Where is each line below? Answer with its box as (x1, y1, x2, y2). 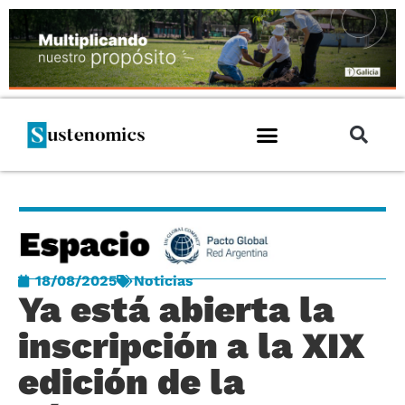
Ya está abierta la (18, 287, 334, 331)
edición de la (18, 360, 245, 403)
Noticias (134, 271, 193, 289)
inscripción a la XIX (18, 324, 364, 367)
